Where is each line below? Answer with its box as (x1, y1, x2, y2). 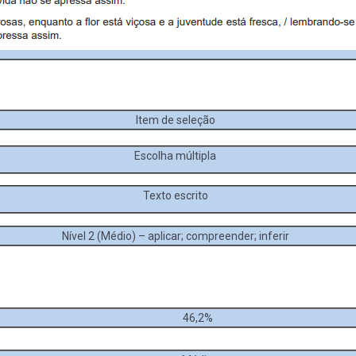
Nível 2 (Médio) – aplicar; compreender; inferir (61, 229, 289, 242)
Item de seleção (135, 113, 215, 126)
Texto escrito (142, 188, 208, 202)
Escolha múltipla (134, 149, 217, 162)
